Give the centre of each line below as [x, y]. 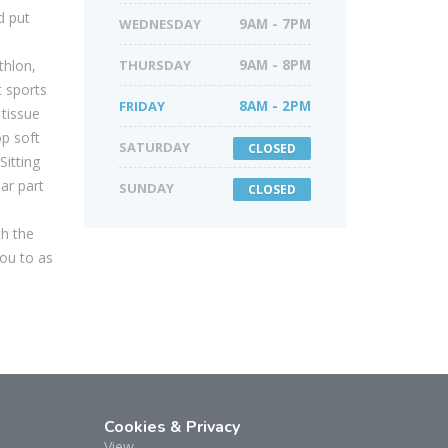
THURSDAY [154, 65]
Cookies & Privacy [171, 427]
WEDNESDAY [159, 24]
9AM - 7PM [275, 24]
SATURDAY [154, 147]
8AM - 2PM [275, 106]
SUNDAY [146, 188]
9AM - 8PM [275, 65]
